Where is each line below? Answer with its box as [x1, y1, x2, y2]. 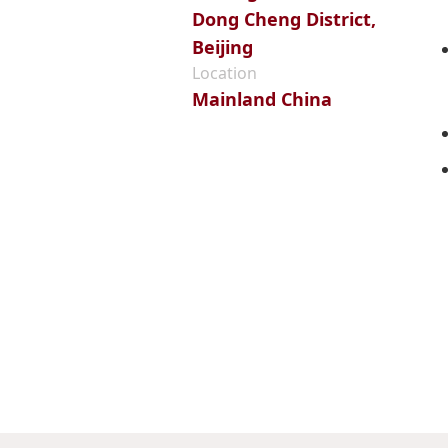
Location [192, 62, 257, 84]
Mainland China [192, 87, 332, 111]
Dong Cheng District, [192, 7, 376, 31]
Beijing [192, 35, 253, 59]
